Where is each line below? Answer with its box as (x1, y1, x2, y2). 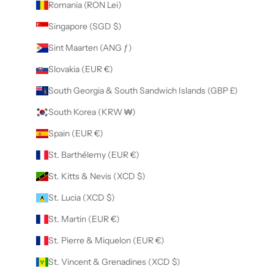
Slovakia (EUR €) (48, 64, 113, 75)
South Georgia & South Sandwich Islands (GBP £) (48, 85, 238, 97)
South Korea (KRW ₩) (48, 106, 136, 118)
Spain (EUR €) (48, 128, 103, 139)
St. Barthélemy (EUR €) (48, 149, 139, 161)
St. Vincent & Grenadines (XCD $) (48, 256, 180, 268)
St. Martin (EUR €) (48, 213, 120, 225)
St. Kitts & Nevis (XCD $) (48, 171, 146, 182)
